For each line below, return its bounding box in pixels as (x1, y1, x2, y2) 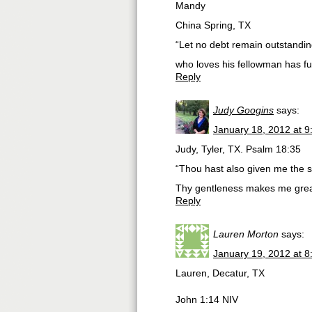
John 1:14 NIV (175, 294, 238, 305)
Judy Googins (213, 104, 274, 116)
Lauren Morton (213, 228, 279, 240)
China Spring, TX (175, 19, 251, 31)
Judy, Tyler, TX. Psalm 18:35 (175, 143, 301, 155)
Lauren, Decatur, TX (175, 267, 265, 279)
